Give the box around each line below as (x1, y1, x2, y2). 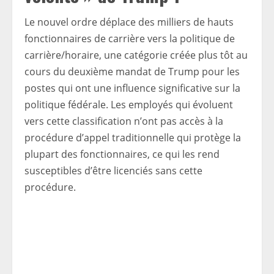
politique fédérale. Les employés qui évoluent (24, 98, 233, 111)
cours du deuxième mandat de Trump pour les (24, 65, 240, 78)
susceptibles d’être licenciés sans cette (24, 164, 202, 177)
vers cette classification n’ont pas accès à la (24, 114, 223, 128)
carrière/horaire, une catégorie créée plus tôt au (24, 48, 248, 62)
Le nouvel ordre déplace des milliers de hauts (24, 15, 234, 29)
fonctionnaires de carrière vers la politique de (24, 32, 235, 45)
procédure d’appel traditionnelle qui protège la (24, 131, 241, 144)
